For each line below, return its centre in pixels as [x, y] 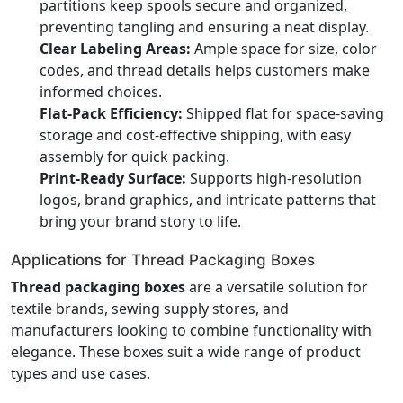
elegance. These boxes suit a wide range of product [186, 351]
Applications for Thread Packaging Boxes [163, 260]
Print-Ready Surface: [113, 178]
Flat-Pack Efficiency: [111, 113]
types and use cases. [81, 373]
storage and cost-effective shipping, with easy [195, 134]
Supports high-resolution [274, 178]
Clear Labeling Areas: [115, 48]
